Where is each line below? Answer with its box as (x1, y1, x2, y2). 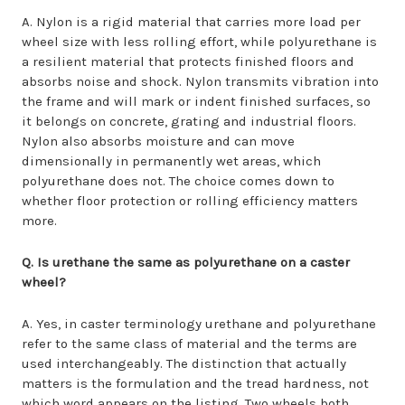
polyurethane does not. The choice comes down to (22, 173, 334, 189)
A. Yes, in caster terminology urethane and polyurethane (22, 316, 376, 332)
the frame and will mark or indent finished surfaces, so (22, 93, 371, 109)
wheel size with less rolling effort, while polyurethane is (22, 33, 377, 50)
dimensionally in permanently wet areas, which (22, 153, 321, 169)
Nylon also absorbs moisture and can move (22, 133, 295, 149)
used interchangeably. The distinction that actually (22, 355, 346, 372)
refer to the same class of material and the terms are (22, 335, 357, 352)
